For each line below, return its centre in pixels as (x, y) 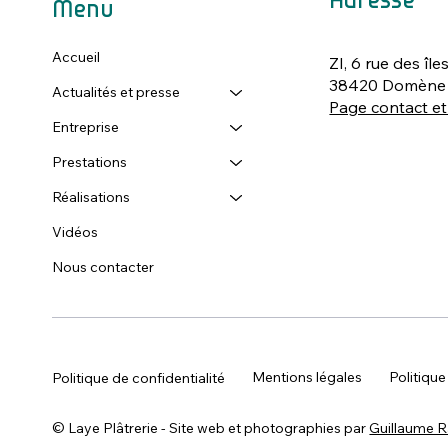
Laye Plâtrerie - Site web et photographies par (219, 427)
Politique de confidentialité (139, 377)
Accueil (76, 57)
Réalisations (91, 197)
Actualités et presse (116, 92)
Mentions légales (306, 377)
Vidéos (75, 232)
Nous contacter (103, 267)
